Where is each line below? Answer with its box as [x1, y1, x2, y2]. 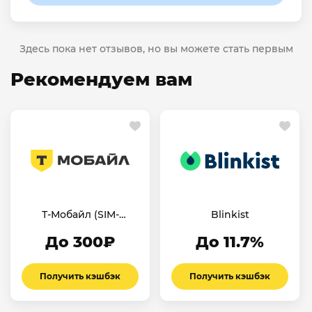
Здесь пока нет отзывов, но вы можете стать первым [19, 42, 293, 55]
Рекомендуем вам [10, 68, 192, 91]
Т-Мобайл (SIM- [41, 208, 119, 221]
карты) [63, 221, 97, 234]
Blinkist [210, 208, 249, 221]
